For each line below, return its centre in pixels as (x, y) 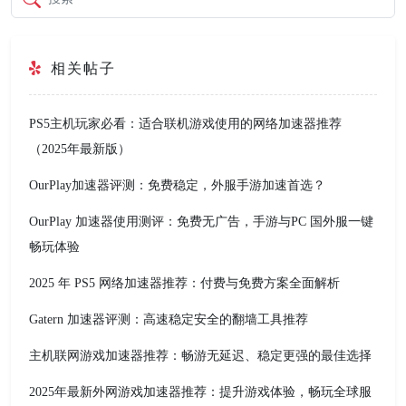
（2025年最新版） (80, 150)
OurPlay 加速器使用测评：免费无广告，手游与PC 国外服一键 (201, 222)
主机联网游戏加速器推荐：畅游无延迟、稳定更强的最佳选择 (200, 356)
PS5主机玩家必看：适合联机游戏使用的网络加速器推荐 (185, 124)
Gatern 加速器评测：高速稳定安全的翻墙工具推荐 (169, 320)
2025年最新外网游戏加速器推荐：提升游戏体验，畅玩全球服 (200, 392)
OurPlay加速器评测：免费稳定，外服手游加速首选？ (177, 186)
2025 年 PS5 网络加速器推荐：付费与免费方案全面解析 (184, 284)
